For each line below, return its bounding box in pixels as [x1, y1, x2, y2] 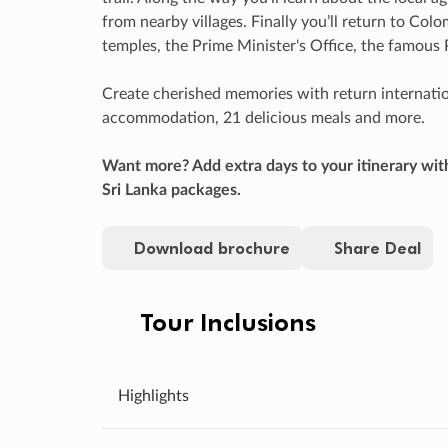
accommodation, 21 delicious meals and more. [102, 109, 425, 126]
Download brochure [134, 236, 290, 258]
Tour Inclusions [140, 305, 316, 337]
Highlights [118, 387, 189, 404]
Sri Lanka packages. [102, 181, 241, 198]
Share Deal [334, 236, 421, 258]
